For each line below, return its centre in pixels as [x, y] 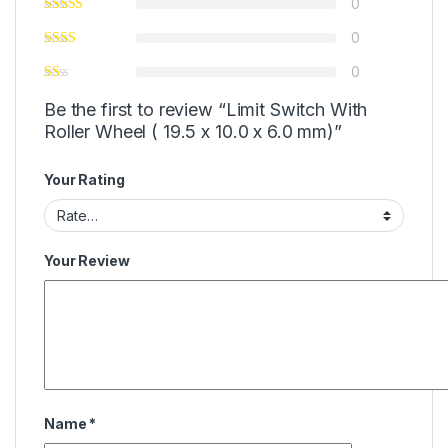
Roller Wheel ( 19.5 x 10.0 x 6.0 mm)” [193, 132]
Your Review [87, 260]
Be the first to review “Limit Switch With [206, 110]
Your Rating [84, 180]
